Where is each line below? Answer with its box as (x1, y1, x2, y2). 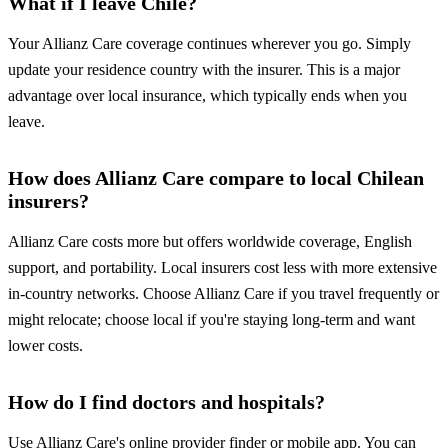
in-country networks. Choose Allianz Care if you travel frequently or (8, 285, 439, 303)
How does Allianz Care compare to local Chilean (8, 167, 424, 190)
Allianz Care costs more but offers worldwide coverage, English (8, 233, 412, 251)
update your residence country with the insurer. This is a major (8, 61, 400, 79)
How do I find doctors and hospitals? (8, 391, 325, 414)
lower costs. (8, 337, 83, 355)
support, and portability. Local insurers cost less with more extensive (8, 259, 437, 277)
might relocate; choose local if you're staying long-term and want (8, 311, 415, 329)
